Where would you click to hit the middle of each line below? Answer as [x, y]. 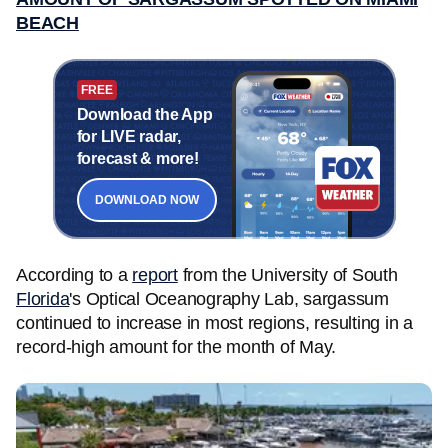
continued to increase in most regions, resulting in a [214, 323]
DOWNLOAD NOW [146, 199]
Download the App [144, 114]
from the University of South [287, 275]
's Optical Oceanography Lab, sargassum [229, 299]
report [155, 275]
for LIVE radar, [128, 136]
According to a [74, 275]
